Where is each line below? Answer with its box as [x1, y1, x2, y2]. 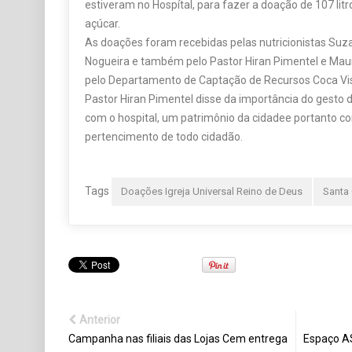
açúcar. [85, 17, 120, 31]
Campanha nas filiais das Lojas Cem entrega [68, 332, 288, 346]
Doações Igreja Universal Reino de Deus [121, 185, 302, 198]
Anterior [79, 313, 120, 327]
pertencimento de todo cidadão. [85, 130, 243, 144]
